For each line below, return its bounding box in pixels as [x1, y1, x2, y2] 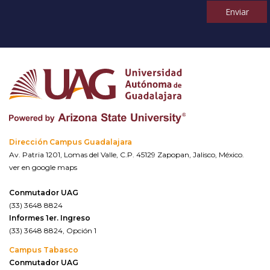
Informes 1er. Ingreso [9, 213, 90, 223]
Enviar [225, 6, 249, 18]
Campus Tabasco [9, 245, 78, 255]
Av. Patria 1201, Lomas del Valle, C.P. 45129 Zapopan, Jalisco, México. [9, 150, 246, 160]
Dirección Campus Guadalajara [9, 137, 132, 147]
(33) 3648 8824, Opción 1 [9, 226, 96, 236]
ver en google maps [9, 163, 77, 172]
